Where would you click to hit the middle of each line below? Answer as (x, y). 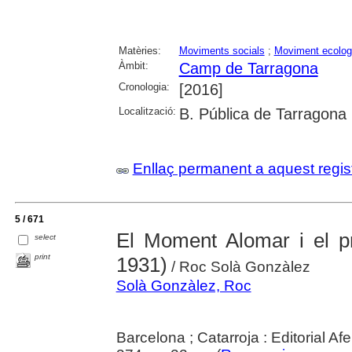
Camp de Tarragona (248, 69)
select (46, 237)
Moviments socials (222, 51)
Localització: (147, 112)
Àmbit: (133, 66)
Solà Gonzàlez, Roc (183, 286)
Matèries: (139, 51)
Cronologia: (144, 87)
